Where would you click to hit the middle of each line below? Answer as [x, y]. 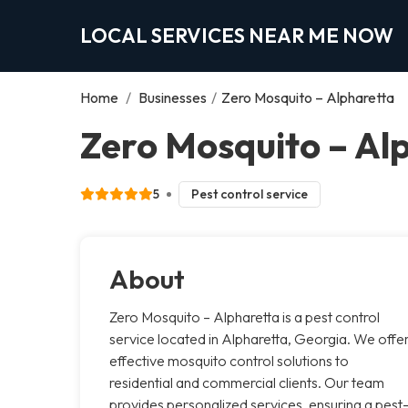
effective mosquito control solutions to [229, 360]
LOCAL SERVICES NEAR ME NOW [237, 35]
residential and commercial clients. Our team [247, 382]
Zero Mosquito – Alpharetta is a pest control [245, 316]
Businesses [173, 97]
